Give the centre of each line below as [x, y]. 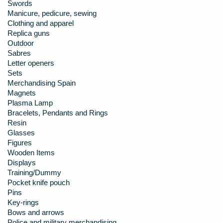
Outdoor [21, 43]
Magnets [22, 93]
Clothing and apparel [41, 23]
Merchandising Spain [42, 83]
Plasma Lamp [30, 103]
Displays [22, 163]
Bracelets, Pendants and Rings [58, 113]
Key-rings [23, 202]
